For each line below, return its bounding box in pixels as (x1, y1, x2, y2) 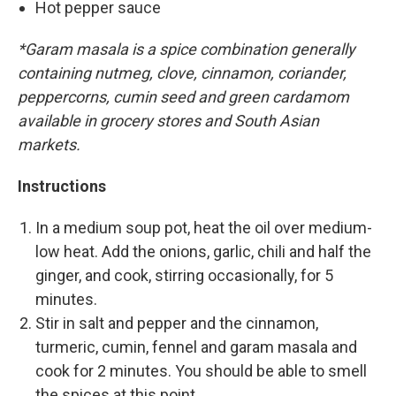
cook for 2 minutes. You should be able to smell (35, 362, 367, 381)
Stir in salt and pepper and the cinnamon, (35, 314, 318, 333)
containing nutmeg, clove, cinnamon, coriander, (18, 64, 346, 83)
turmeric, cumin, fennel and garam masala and (35, 338, 357, 357)
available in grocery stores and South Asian (18, 111, 319, 131)
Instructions (18, 177, 106, 196)
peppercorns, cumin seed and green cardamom (18, 88, 349, 107)
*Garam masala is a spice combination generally (18, 40, 355, 59)
